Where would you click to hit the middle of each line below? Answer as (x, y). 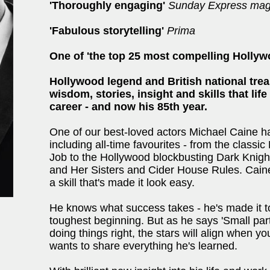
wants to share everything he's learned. (143, 246)
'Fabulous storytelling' (107, 31)
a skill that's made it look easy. (122, 183)
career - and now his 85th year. (128, 107)
